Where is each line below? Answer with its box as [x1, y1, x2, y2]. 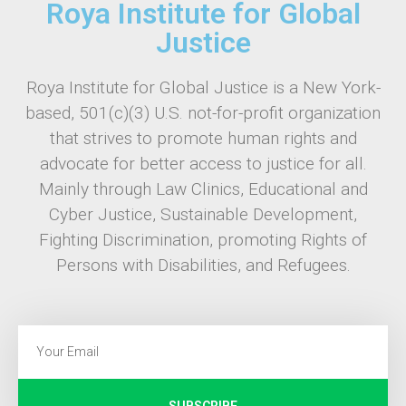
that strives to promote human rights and [49, 127, 357, 149]
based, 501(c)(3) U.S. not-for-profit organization [25, 101, 381, 123]
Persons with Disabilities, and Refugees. [55, 254, 351, 275]
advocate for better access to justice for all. [39, 152, 367, 174]
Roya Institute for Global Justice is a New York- [25, 76, 381, 98]
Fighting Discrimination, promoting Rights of [39, 228, 367, 250]
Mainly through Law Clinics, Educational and [38, 178, 368, 199]
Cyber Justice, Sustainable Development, [49, 203, 357, 225]
